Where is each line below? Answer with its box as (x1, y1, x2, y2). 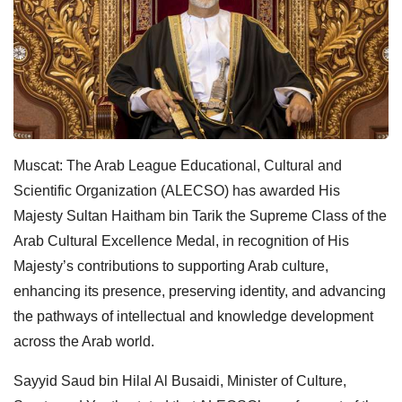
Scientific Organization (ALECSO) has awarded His (13, 182, 340, 198)
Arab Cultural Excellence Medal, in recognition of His (13, 232, 349, 249)
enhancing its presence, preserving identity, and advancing (13, 283, 386, 299)
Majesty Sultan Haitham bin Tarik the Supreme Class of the (13, 207, 387, 223)
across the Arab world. (13, 333, 154, 349)
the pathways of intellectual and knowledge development (13, 308, 373, 324)
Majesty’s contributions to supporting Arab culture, (13, 258, 328, 274)
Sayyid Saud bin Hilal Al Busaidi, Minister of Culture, (13, 372, 346, 389)
